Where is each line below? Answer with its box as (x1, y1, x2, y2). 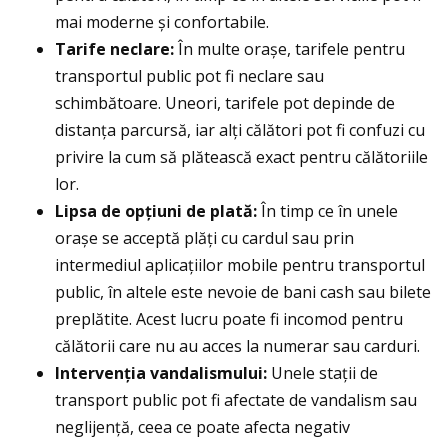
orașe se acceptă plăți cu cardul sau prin (55, 227, 354, 250)
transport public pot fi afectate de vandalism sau (55, 389, 417, 412)
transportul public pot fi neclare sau (55, 65, 324, 88)
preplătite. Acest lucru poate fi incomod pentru (55, 308, 403, 331)
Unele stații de (267, 362, 378, 385)
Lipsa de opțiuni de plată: (55, 200, 257, 223)
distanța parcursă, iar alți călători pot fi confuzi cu (55, 119, 425, 142)
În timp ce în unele (257, 200, 398, 223)
